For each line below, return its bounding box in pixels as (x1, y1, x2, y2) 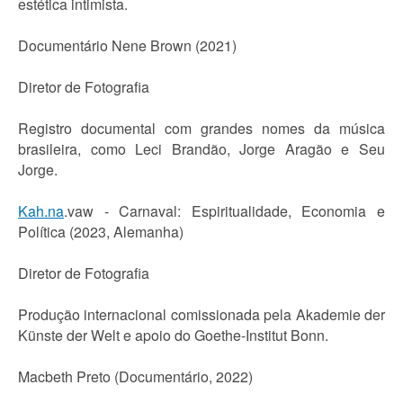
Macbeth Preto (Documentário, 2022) (18, 366, 253, 387)
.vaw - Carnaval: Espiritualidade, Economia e (64, 201, 385, 221)
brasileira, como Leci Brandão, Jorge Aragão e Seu (18, 139, 385, 159)
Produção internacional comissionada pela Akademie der (18, 304, 385, 325)
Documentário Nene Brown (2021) (18, 35, 237, 56)
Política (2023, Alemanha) (18, 221, 184, 242)
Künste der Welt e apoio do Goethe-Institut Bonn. (18, 325, 328, 345)
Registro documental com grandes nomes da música (18, 118, 385, 139)
